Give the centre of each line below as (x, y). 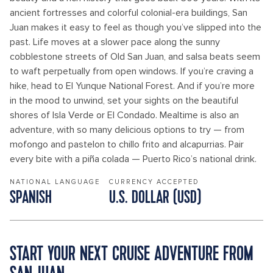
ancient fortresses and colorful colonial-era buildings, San (129, 13)
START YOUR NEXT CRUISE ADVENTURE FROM (132, 255)
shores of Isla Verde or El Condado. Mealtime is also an (124, 115)
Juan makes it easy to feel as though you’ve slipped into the (136, 27)
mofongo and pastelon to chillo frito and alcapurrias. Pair (127, 144)
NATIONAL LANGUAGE (55, 182)
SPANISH (31, 198)
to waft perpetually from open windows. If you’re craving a (132, 71)
